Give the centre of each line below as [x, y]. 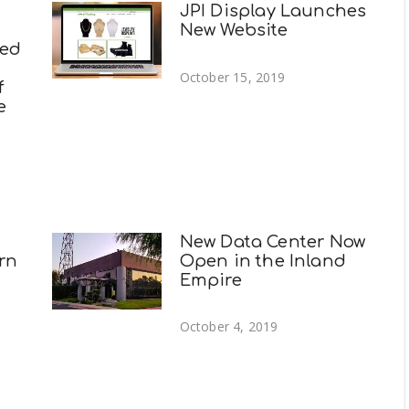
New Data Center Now [273, 241]
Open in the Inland [263, 261]
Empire [210, 280]
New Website [234, 30]
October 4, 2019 [229, 327]
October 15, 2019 [232, 77]
